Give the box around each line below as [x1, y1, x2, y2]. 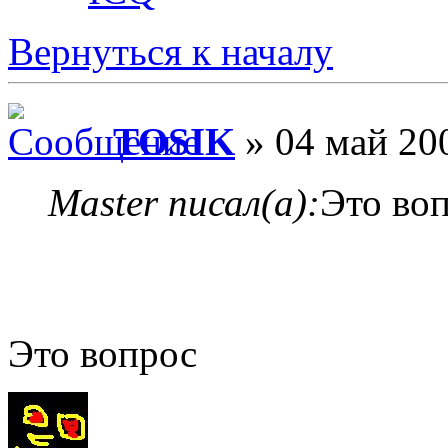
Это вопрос [8, 331, 197, 375]
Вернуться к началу [8, 30, 333, 73]
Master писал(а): [48, 180, 320, 224]
